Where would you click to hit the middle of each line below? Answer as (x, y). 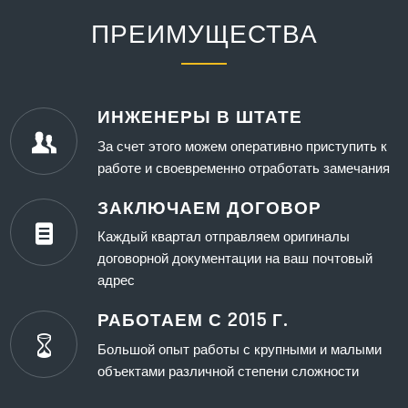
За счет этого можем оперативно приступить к (243, 145)
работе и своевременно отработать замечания (244, 167)
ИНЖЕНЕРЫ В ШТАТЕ (200, 116)
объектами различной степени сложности (229, 370)
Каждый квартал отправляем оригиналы (224, 236)
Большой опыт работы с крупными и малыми (240, 348)
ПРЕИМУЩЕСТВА (204, 32)
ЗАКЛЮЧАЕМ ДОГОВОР (210, 207)
